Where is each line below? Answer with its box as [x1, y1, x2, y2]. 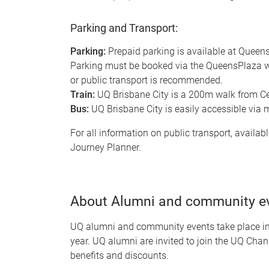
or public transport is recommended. [70, 74, 223, 86]
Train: [70, 88, 95, 100]
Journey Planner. [70, 141, 141, 153]
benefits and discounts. [70, 249, 169, 261]
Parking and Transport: [70, 21, 178, 34]
